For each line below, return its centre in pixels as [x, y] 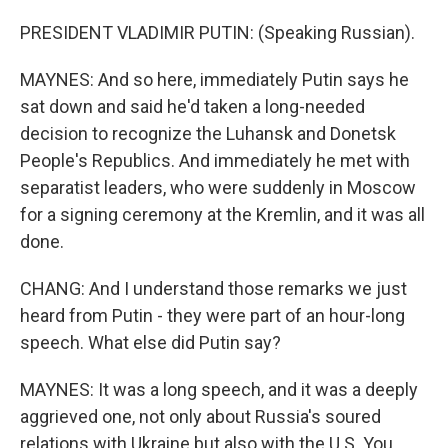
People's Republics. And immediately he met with [215, 160]
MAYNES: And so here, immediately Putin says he [214, 79]
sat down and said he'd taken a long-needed [192, 106]
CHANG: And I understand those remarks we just [213, 288]
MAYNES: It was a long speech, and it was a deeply [219, 389]
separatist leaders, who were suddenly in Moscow [218, 187]
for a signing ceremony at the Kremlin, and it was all [222, 214]
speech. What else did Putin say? [150, 342]
